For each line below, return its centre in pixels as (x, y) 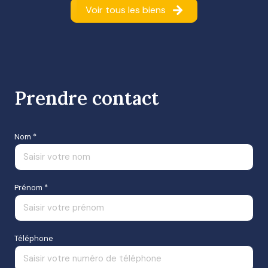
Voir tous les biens (126, 10)
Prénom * (31, 187)
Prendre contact (87, 98)
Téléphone (34, 238)
